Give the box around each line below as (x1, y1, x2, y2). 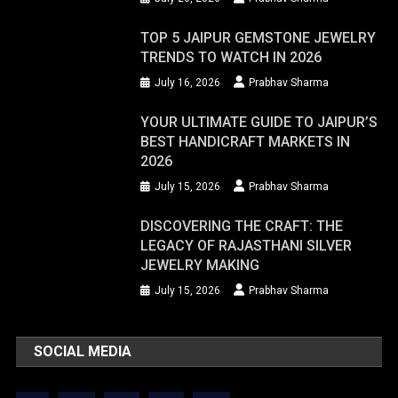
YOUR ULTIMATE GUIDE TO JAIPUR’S (140, 114, 378, 131)
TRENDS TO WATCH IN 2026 (140, 49, 322, 67)
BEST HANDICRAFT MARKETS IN (140, 133, 351, 151)
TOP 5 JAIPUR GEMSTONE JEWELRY (140, 29, 377, 47)
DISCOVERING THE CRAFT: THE (140, 218, 344, 235)
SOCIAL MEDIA (34, 343, 132, 361)
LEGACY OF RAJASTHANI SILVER (140, 237, 353, 255)
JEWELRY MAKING (140, 257, 260, 275)
